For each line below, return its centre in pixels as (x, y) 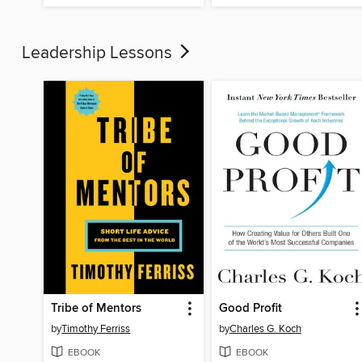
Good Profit (250, 308)
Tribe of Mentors (97, 308)
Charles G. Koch (265, 328)
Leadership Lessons (99, 54)
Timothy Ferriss (96, 328)
